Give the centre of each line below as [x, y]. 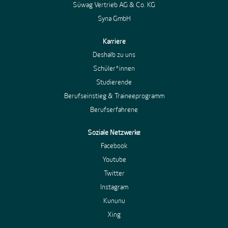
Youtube [114, 160]
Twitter [114, 173]
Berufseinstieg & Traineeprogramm [114, 95]
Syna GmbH [114, 18]
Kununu [114, 201]
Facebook [114, 146]
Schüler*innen [114, 68]
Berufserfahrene [114, 109]
